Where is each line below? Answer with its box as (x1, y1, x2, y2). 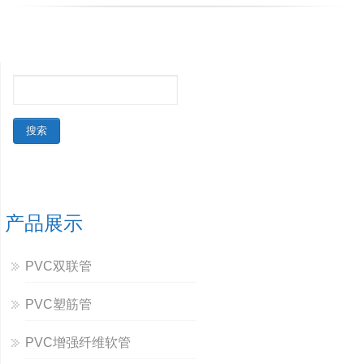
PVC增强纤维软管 (25, 335, 131, 349)
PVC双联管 (25, 258, 92, 273)
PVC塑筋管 (25, 297, 92, 311)
